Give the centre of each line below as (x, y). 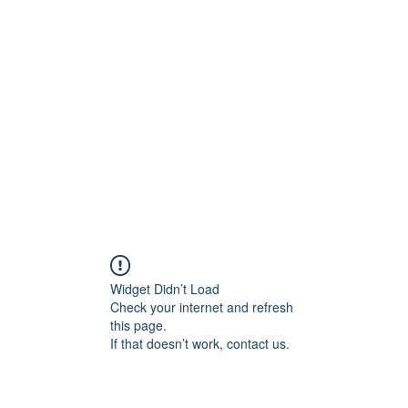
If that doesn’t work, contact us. (200, 343)
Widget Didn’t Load (165, 289)
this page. (138, 325)
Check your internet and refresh (202, 307)
